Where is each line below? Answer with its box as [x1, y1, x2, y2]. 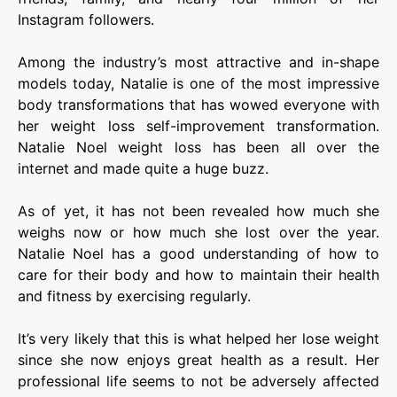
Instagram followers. [18, 11, 154, 29]
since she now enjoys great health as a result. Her [18, 351, 379, 370]
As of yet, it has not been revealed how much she [18, 202, 379, 221]
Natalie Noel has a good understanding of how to [18, 245, 379, 263]
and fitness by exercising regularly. [18, 287, 251, 306]
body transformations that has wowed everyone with [18, 96, 379, 114]
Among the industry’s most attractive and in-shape [18, 53, 379, 72]
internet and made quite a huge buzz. [18, 160, 269, 178]
